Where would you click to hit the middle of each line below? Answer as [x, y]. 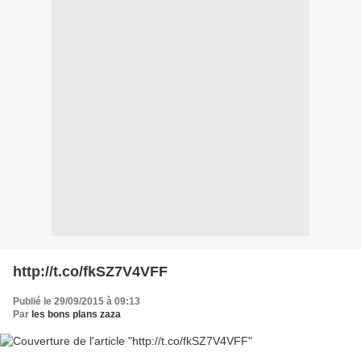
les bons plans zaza [76, 315]
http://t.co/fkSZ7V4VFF [90, 272]
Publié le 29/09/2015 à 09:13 [77, 302]
